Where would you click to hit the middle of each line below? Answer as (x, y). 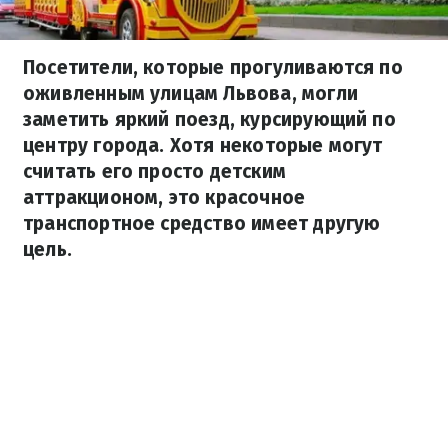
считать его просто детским (154, 171)
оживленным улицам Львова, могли (190, 93)
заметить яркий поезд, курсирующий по (209, 119)
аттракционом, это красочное (164, 197)
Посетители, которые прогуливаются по (213, 67)
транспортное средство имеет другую (202, 223)
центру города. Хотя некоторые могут (203, 145)
